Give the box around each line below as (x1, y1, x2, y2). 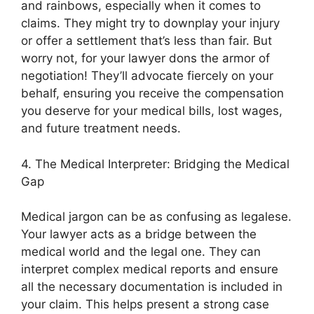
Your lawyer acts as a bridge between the (21, 227, 257, 241)
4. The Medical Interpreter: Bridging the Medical (21, 156, 289, 171)
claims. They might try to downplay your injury (21, 16, 280, 30)
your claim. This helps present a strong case (21, 297, 269, 311)
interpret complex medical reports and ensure (21, 262, 278, 276)
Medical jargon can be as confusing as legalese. (21, 210, 292, 224)
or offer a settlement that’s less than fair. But (21, 34, 272, 48)
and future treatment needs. (21, 121, 181, 135)
